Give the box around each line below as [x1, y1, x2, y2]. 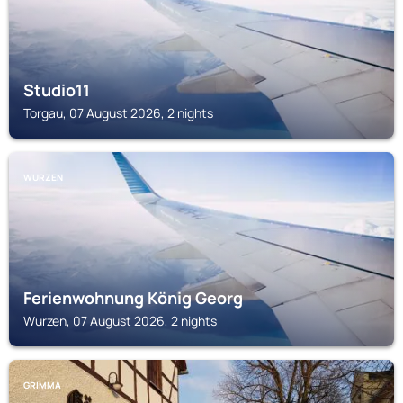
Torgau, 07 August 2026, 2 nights [23, 104, 213, 121]
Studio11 [23, 79, 90, 101]
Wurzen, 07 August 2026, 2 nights [23, 312, 217, 329]
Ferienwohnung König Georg [23, 287, 243, 309]
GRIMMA [23, 379, 61, 391]
